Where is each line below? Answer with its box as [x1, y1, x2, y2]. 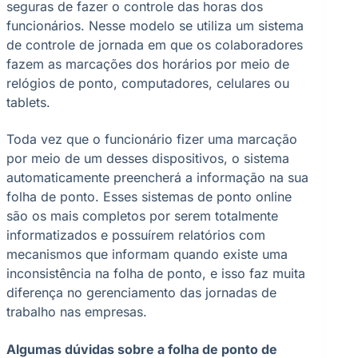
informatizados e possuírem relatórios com [6, 227, 265, 244]
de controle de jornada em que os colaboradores [6, 36, 303, 53]
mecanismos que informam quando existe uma [6, 246, 288, 263]
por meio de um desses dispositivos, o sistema [6, 150, 289, 167]
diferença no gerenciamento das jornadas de [6, 284, 276, 301]
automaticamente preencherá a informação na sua [6, 169, 308, 186]
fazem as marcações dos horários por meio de [6, 55, 289, 72]
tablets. [6, 93, 50, 110]
